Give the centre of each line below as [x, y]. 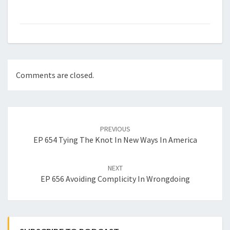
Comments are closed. [55, 75]
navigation [34, 124]
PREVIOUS [115, 129]
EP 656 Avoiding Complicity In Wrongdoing [115, 179]
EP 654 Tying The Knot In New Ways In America [115, 140]
